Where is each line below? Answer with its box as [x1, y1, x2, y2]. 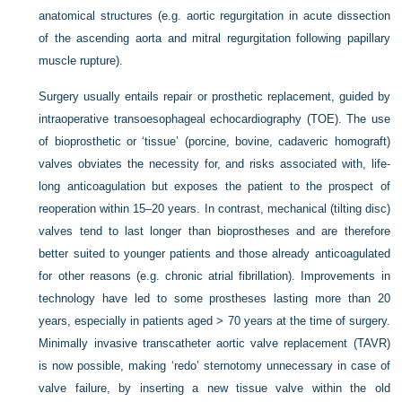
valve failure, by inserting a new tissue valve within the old [39, 380, 390, 395]
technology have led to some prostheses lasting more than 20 [39, 291, 390, 305]
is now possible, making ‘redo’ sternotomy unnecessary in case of [39, 358, 390, 372]
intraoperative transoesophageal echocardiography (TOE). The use [39, 111, 390, 126]
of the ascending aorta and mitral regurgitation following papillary [39, 31, 390, 45]
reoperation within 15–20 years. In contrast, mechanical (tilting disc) [39, 201, 390, 215]
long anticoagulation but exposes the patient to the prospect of [39, 179, 390, 193]
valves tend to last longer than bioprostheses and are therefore [39, 223, 390, 238]
